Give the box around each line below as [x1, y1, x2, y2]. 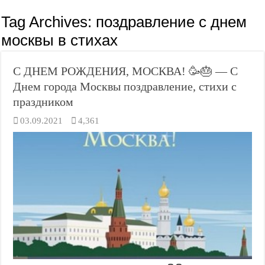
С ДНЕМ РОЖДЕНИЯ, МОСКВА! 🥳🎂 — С [13, 64, 238, 77]
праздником [13, 95, 74, 108]
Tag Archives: [1, 13, 96, 31]
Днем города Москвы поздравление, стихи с [13, 80, 237, 93]
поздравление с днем [96, 13, 247, 31]
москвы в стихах [1, 31, 118, 49]
